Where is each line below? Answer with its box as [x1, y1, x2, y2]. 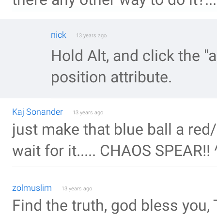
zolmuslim [12, 183, 52, 193]
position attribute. [51, 68, 172, 86]
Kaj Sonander [12, 107, 63, 117]
